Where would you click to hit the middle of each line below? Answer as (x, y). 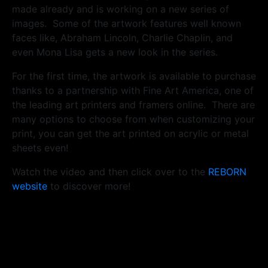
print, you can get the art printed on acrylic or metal (130, 134)
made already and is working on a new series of (121, 9)
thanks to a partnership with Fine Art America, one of (133, 91)
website (30, 186)
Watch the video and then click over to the (110, 172)
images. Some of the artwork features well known (127, 24)
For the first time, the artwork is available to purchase (134, 76)
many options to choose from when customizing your (133, 119)
